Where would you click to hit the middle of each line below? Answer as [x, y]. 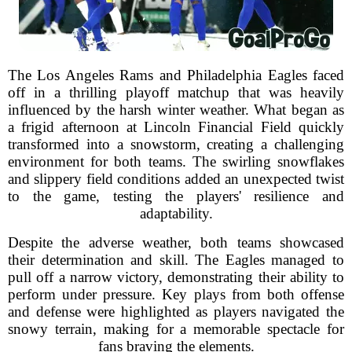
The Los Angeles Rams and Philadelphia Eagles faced [176, 75]
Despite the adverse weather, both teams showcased [176, 242]
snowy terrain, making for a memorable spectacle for [176, 329]
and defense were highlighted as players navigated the [176, 312]
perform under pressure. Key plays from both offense [176, 294]
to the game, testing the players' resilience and [176, 196]
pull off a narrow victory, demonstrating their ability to [176, 277]
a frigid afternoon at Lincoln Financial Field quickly [176, 127]
